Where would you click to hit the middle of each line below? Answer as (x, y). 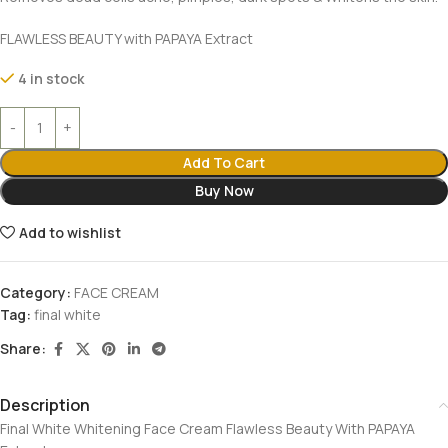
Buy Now (224, 190)
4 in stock (51, 78)
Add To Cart (224, 162)
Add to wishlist (70, 232)
